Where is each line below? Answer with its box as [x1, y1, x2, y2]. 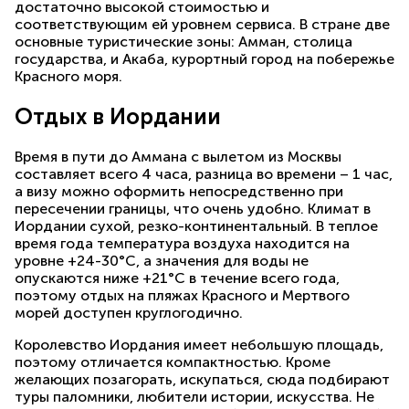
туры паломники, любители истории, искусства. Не [15, 387, 374, 405]
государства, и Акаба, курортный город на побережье [15, 49, 394, 68]
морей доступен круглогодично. [15, 303, 243, 321]
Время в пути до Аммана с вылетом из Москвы [15, 147, 341, 165]
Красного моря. [15, 67, 122, 85]
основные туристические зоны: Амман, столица [15, 32, 352, 50]
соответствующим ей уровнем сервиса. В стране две [15, 15, 390, 33]
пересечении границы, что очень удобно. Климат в [15, 199, 371, 217]
